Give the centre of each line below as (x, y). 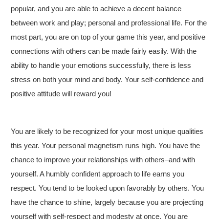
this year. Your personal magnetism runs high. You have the (106, 145)
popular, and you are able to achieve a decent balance (96, 9)
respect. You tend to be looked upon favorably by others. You (108, 188)
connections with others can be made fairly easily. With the (104, 51)
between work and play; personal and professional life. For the (109, 23)
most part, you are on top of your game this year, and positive (108, 37)
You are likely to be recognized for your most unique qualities (107, 131)
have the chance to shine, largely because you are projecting (107, 202)
